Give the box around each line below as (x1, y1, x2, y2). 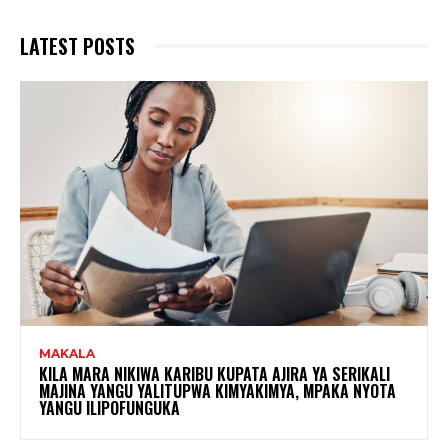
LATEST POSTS (20, 30, 135, 61)
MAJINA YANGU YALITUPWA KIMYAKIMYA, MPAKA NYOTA (39, 378, 396, 403)
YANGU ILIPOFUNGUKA (39, 395, 180, 420)
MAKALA (39, 345, 95, 361)
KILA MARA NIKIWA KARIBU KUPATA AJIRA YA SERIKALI (39, 361, 390, 386)
